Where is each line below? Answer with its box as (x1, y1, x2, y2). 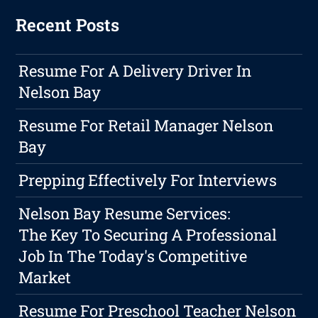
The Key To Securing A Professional (18, 224, 278, 246)
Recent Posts (16, 13, 120, 37)
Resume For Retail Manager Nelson (18, 115, 274, 136)
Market (18, 267, 72, 288)
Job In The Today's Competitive (18, 246, 248, 267)
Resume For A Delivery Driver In (18, 60, 252, 82)
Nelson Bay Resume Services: (18, 203, 231, 224)
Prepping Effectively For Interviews (18, 170, 278, 191)
